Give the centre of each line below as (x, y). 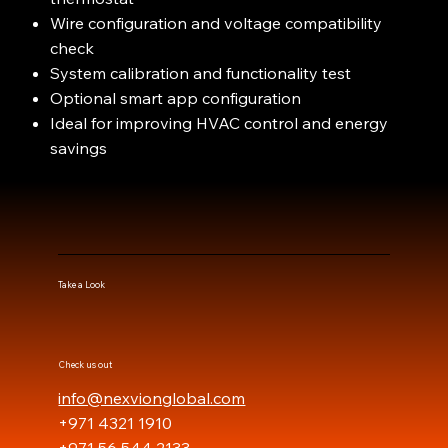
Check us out (85, 364)
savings (79, 148)
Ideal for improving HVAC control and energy (219, 123)
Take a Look (82, 284)
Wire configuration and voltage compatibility (216, 23)
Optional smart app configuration (176, 98)
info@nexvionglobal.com (152, 398)
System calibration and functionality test (201, 73)
